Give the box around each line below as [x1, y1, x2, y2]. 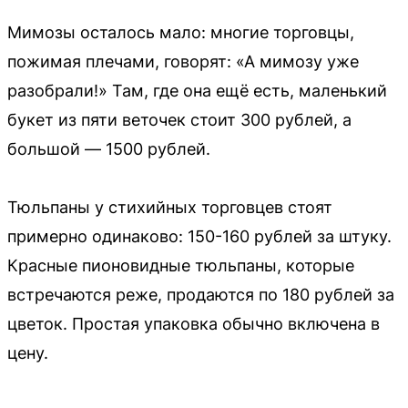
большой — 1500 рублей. [7, 139, 210, 158]
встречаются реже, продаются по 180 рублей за [7, 285, 394, 304]
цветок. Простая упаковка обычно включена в [7, 314, 380, 333]
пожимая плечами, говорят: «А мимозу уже [7, 52, 359, 71]
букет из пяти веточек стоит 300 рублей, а [7, 110, 352, 129]
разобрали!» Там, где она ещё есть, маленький [7, 81, 387, 100]
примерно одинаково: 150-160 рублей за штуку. [7, 227, 392, 246]
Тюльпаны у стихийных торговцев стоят [7, 198, 332, 217]
